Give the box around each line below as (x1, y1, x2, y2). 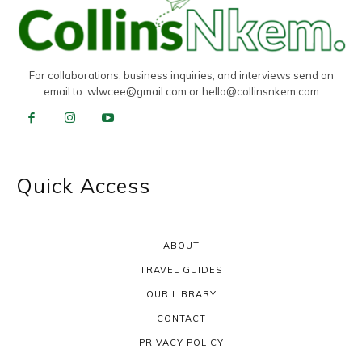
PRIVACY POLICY (138, 337, 224, 349)
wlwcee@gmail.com (86, 84, 187, 98)
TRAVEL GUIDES (140, 264, 222, 276)
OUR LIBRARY (145, 288, 217, 301)
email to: (43, 84, 87, 98)
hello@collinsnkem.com (201, 84, 319, 98)
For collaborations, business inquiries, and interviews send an (28, 68, 334, 82)
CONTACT (156, 313, 206, 325)
